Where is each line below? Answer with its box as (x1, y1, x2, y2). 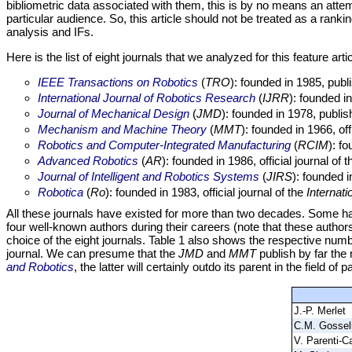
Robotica (38, 185, 83, 200)
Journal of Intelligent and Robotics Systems (38, 170, 259, 184)
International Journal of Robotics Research (38, 91, 255, 105)
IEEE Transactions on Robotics (38, 75, 198, 90)
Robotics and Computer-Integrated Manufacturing (38, 138, 291, 152)
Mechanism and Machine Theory (38, 123, 207, 137)
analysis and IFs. (6, 25, 93, 39)
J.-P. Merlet (293, 305, 346, 317)
